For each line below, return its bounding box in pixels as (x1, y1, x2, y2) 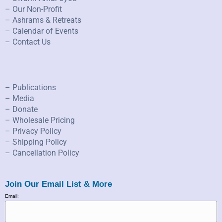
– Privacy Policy (5, 126, 61, 136)
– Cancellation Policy (5, 148, 79, 158)
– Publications (5, 82, 56, 92)
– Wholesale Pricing (5, 115, 75, 125)
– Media (5, 93, 34, 103)
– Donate (5, 104, 38, 114)
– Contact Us (5, 37, 51, 47)
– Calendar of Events (5, 26, 78, 36)
